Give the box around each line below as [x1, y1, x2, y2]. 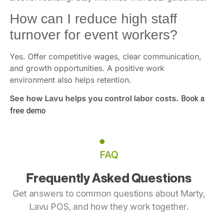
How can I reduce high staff [10, 11, 177, 26]
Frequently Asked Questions [26, 170, 192, 185]
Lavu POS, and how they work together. [29, 201, 189, 212]
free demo [10, 106, 46, 115]
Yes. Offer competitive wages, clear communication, [10, 51, 201, 61]
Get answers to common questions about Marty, [13, 188, 205, 199]
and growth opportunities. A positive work [10, 63, 164, 73]
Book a [181, 93, 204, 103]
